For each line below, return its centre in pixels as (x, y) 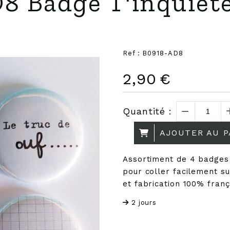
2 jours (144, 203)
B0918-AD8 (163, 53)
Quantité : (147, 111)
